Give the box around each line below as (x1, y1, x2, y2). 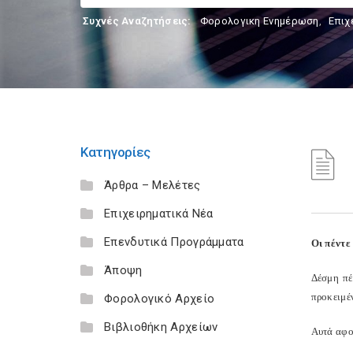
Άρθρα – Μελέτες (104, 178, 201, 192)
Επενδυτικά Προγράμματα (104, 235, 244, 249)
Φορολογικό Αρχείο (104, 292, 215, 306)
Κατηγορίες (80, 144, 150, 160)
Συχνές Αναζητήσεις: (83, 15, 191, 27)
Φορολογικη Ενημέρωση (199, 15, 319, 27)
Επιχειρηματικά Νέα (104, 206, 214, 221)
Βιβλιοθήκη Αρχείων (104, 320, 218, 334)
